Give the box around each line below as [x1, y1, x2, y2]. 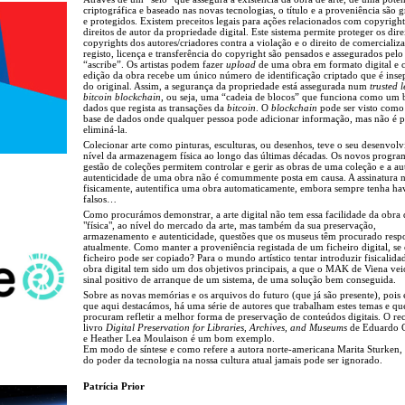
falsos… [83, 193, 117, 204]
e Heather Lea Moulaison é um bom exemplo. [83, 332, 275, 344]
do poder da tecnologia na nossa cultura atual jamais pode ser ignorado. [83, 353, 382, 365]
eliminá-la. [83, 123, 127, 135]
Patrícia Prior [83, 380, 145, 391]
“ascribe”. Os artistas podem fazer [83, 58, 226, 70]
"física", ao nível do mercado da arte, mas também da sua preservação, [83, 219, 376, 231]
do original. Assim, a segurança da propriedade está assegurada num [83, 80, 370, 91]
